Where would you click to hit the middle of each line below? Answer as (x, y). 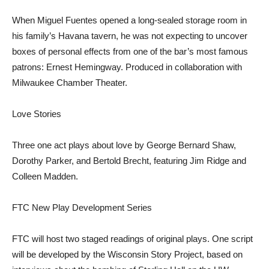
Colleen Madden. (45, 176)
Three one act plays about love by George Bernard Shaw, (124, 145)
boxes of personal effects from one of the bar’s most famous (130, 51)
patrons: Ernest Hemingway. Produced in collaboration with (127, 67)
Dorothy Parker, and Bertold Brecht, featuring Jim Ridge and (129, 161)
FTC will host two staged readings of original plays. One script (132, 239)
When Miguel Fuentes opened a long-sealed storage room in (129, 20)
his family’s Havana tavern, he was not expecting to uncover (130, 36)
